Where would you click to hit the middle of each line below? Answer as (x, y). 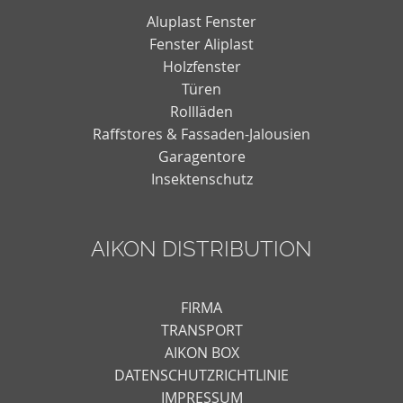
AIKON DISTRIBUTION (201, 249)
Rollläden (201, 111)
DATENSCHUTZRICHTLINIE (201, 375)
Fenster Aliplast (201, 44)
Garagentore (201, 156)
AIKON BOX (201, 352)
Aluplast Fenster (201, 21)
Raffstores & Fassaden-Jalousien (201, 134)
